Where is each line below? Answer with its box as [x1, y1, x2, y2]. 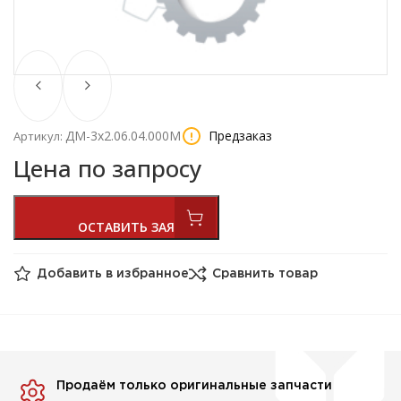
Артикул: [13, 127, 65, 144]
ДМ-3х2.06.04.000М [65, 126, 181, 144]
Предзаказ [209, 127, 272, 145]
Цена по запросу [13, 151, 201, 184]
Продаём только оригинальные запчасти [56, 380, 333, 392]
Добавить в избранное [37, 269, 189, 280]
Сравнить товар [212, 269, 318, 280]
